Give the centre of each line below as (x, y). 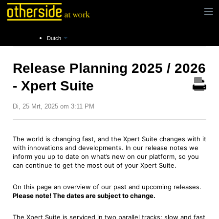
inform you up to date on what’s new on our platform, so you (106, 157)
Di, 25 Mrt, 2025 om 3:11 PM (54, 106)
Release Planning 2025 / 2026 (109, 68)
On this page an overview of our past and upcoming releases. (107, 187)
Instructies (37, 38)
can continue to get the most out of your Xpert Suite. (95, 165)
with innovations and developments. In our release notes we (106, 148)
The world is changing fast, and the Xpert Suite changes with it (109, 139)
